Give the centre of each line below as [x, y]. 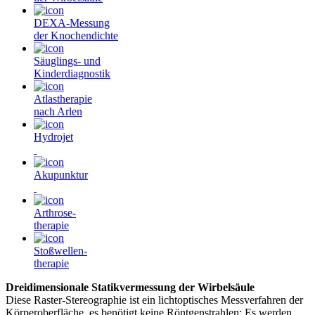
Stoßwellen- [60, 250]
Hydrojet [53, 136]
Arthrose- [55, 212]
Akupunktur [61, 174]
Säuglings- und [67, 60]
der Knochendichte [76, 35]
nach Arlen [58, 111]
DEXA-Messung [72, 22]
